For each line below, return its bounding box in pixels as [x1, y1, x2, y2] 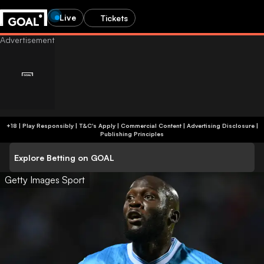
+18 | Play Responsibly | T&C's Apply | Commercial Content [78, 122, 181, 129]
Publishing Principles [100, 130, 164, 137]
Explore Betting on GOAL [14, 152, 114, 163]
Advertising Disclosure [186, 122, 255, 129]
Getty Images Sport [5, 174, 85, 186]
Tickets [101, 12, 128, 23]
